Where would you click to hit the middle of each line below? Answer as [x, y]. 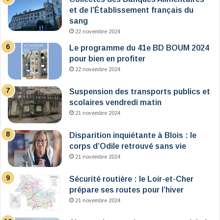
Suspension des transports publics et [140, 91]
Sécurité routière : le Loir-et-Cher [131, 179]
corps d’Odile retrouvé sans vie [128, 146]
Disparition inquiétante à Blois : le [133, 135]
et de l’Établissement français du [131, 10]
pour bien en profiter [107, 58]
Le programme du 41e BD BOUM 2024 [139, 48]
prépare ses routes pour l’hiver [126, 190]
